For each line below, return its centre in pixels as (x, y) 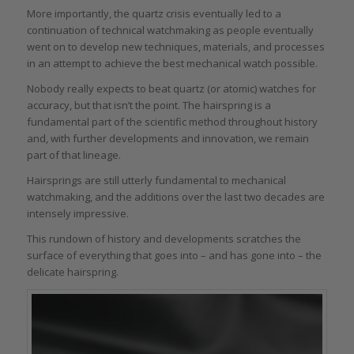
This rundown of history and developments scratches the (164, 239)
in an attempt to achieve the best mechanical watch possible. (172, 63)
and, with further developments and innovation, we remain (168, 138)
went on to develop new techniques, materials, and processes (175, 46)
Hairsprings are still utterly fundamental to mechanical (156, 181)
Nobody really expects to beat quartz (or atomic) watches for (171, 88)
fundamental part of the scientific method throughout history (172, 121)
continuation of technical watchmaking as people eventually (170, 30)
